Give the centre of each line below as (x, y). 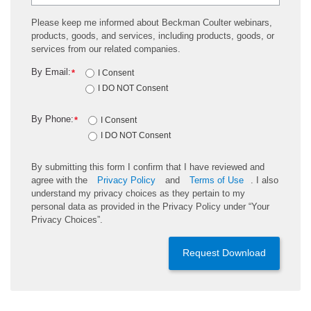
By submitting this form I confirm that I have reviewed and (148, 167)
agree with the (61, 180)
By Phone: (52, 119)
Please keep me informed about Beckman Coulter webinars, (152, 23)
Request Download (224, 253)
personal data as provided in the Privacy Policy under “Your (150, 207)
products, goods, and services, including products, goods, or (153, 36)
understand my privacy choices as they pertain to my (138, 194)
